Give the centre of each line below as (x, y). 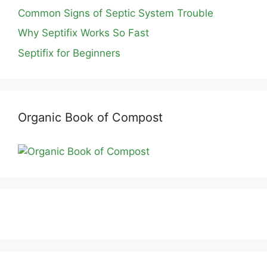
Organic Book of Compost (90, 117)
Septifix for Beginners (69, 53)
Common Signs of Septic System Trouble (116, 13)
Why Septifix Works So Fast (83, 33)
